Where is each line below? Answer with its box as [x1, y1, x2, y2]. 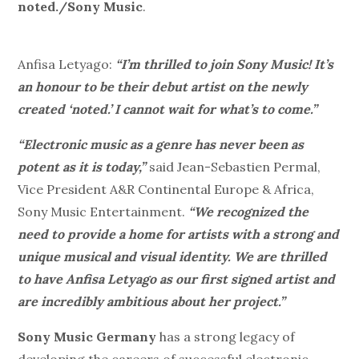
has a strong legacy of [156, 329, 296, 345]
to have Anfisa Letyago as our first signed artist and [18, 271, 336, 288]
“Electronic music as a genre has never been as [18, 136, 305, 153]
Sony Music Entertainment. [18, 204, 189, 220]
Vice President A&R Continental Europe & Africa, [18, 181, 315, 198]
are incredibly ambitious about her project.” [18, 293, 286, 310]
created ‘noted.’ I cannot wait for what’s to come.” [18, 101, 318, 118]
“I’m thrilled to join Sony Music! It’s [115, 56, 334, 73]
